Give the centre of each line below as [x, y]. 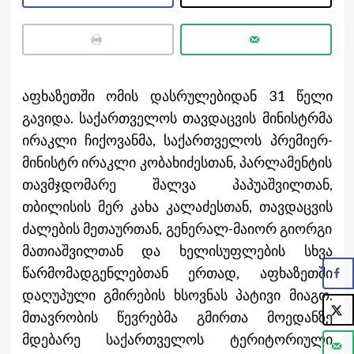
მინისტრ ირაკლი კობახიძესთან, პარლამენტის [177, 162]
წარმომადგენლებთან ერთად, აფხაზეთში [177, 272]
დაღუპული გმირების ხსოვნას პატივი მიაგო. [177, 294]
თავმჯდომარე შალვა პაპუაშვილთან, [177, 184]
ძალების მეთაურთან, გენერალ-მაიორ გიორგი [177, 228]
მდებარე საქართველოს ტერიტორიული [177, 339]
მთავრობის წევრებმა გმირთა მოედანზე [177, 316]
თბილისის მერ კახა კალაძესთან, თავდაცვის [177, 206]
